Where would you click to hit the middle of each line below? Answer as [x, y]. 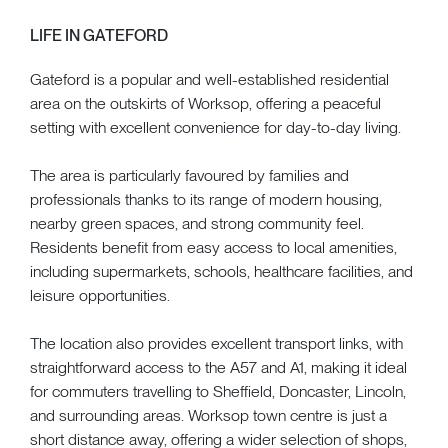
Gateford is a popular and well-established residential [209, 79]
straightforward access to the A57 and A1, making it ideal [218, 367]
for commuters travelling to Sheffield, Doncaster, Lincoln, [218, 391]
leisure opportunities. [100, 295]
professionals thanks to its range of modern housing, [206, 199]
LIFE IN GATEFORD [99, 35]
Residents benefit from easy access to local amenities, [213, 247]
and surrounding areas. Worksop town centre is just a [208, 415]
